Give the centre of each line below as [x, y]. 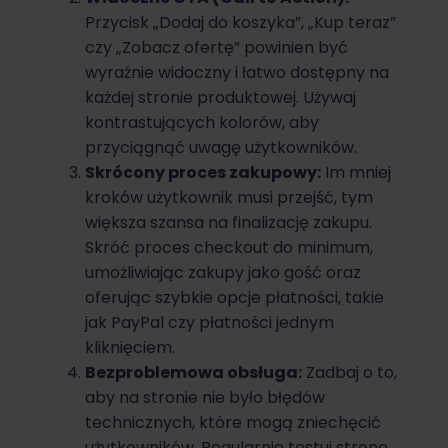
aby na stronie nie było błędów [205, 397]
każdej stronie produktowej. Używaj [220, 97]
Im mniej [356, 172]
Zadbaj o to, [349, 372]
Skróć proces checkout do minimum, [229, 247]
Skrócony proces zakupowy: [203, 172]
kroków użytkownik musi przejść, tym [229, 197]
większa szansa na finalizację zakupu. [228, 222]
